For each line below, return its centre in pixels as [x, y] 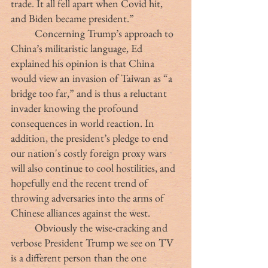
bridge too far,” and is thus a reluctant [90, 93]
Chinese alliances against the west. [80, 213]
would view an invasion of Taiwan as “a [93, 78]
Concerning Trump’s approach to [23, 33]
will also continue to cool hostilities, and [94, 168]
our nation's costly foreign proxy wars [90, 153]
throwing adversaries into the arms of [89, 198]
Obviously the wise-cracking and [23, 228]
